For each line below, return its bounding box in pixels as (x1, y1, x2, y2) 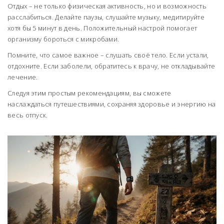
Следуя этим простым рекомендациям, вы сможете (7, 88, 171, 97)
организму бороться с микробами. (7, 34, 119, 43)
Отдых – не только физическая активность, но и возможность (7, 1, 207, 10)
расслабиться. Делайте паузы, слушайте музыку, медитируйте (7, 12, 205, 21)
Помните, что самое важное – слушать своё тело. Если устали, (7, 50, 209, 59)
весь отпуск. (7, 110, 48, 119)
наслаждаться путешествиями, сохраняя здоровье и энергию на (7, 99, 216, 108)
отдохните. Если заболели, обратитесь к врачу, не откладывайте (7, 61, 215, 70)
